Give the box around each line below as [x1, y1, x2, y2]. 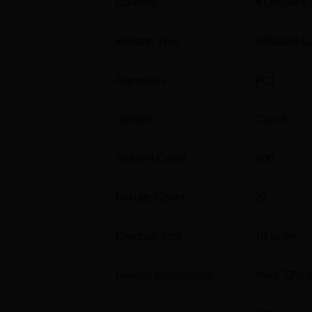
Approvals [116, 74, 166, 86]
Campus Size [116, 230, 182, 242]
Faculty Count [116, 191, 185, 203]
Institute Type [116, 35, 181, 47]
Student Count [116, 152, 187, 164]
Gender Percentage [116, 269, 212, 281]
